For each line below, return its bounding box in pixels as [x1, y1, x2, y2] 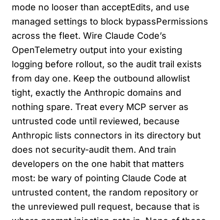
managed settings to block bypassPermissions [12, 16, 208, 27]
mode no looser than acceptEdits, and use [12, 2, 190, 13]
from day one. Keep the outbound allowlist [12, 73, 190, 84]
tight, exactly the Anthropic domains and [12, 87, 181, 98]
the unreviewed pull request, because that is [12, 201, 200, 212]
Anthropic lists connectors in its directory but [12, 130, 201, 141]
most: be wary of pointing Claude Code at [12, 173, 187, 184]
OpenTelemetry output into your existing [12, 45, 182, 55]
